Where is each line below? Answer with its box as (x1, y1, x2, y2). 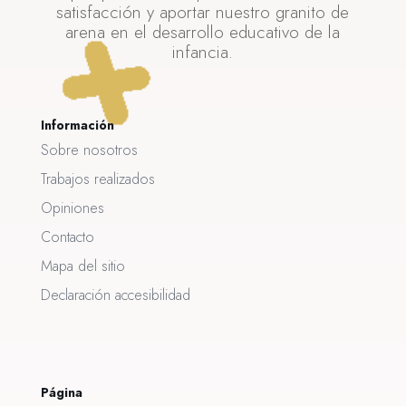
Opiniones (40, 197, 104, 218)
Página (40, 382, 82, 401)
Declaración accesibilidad (40, 284, 190, 305)
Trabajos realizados (40, 168, 155, 189)
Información (40, 115, 114, 134)
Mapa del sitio (40, 255, 125, 276)
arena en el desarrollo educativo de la (65, 19, 341, 44)
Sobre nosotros (40, 139, 138, 160)
